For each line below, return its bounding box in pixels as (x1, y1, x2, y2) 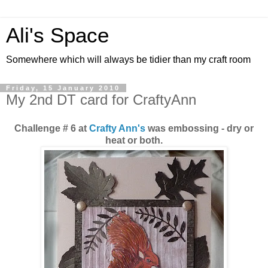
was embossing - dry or (145, 123, 254, 133)
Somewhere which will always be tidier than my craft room (6, 54, 251, 65)
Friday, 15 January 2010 (6, 84, 120, 92)
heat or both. (105, 135, 163, 145)
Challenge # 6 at (14, 123, 89, 133)
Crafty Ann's (89, 123, 145, 133)
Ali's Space (6, 24, 109, 47)
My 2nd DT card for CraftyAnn (6, 92, 196, 108)
